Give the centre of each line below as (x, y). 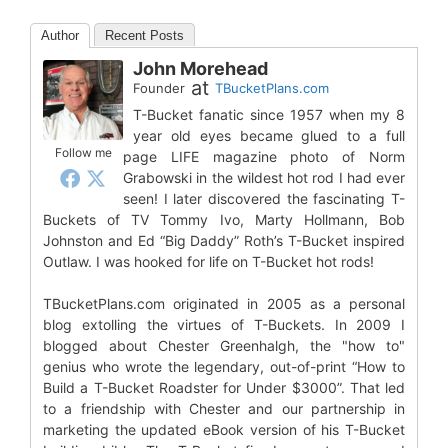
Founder (159, 87)
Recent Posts (144, 35)
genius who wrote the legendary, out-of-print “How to (224, 366)
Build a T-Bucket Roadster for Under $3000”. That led (224, 387)
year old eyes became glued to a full (269, 135)
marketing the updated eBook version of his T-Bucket (224, 429)
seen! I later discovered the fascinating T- (264, 198)
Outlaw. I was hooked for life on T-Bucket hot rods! (208, 261)
